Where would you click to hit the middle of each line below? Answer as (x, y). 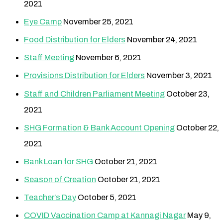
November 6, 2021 (109, 58)
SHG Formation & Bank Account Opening (99, 127)
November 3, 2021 (179, 76)
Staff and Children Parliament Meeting (94, 94)
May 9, (199, 216)
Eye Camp (43, 22)
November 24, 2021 (162, 40)
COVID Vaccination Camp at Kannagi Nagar (105, 216)
